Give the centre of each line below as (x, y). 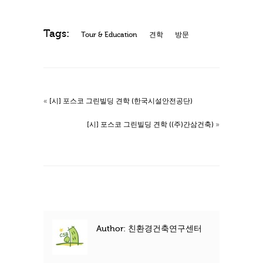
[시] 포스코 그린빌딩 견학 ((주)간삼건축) (150, 125)
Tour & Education (109, 35)
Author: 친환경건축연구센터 (149, 229)
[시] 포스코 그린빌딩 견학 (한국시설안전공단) (121, 101)
